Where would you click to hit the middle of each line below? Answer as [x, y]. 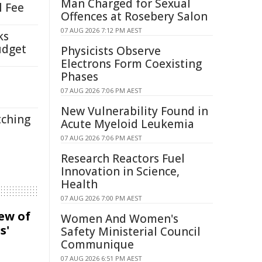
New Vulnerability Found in [135, 111]
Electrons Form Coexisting [131, 64]
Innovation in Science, [120, 171]
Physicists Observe [111, 51]
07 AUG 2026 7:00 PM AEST [101, 198]
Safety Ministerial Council [131, 232]
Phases [80, 77]
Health [79, 184]
